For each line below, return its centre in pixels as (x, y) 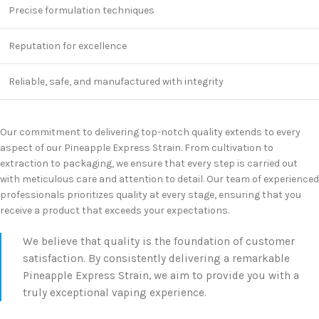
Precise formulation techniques (82, 11)
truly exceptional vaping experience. (115, 293)
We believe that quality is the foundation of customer (159, 242)
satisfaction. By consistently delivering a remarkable (156, 259)
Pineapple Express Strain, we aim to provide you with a (161, 276)
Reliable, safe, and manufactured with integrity (116, 82)
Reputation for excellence (68, 46)
